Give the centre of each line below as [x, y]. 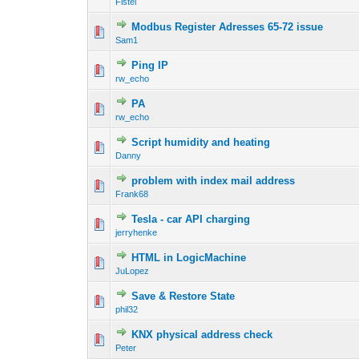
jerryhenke [137, 233]
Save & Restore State [184, 296]
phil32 [127, 310]
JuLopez [133, 271]
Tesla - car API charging [191, 220]
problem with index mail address [214, 181]
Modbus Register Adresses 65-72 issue [228, 27]
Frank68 [132, 194]
